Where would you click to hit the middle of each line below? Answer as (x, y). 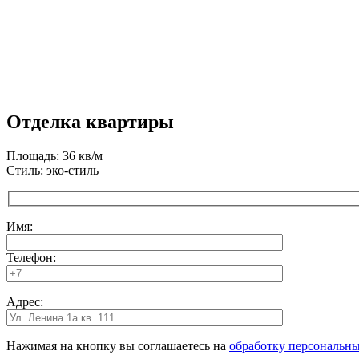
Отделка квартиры (90, 122)
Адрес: (25, 301)
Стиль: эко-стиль (52, 171)
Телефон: (31, 257)
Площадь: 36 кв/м (54, 156)
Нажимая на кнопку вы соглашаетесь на (118, 345)
